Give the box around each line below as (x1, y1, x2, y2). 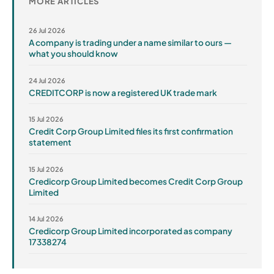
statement (29, 137, 72, 148)
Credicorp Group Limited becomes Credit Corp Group (29, 176, 243, 187)
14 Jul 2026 (29, 215, 64, 223)
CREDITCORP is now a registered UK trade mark (29, 87, 217, 98)
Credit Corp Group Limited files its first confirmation (29, 126, 233, 137)
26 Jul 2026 (29, 26, 65, 34)
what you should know (29, 48, 118, 59)
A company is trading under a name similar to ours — (29, 37, 232, 48)
